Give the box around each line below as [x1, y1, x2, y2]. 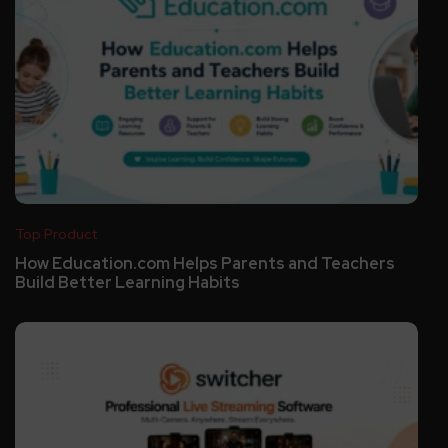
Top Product [15, 225, 97, 244]
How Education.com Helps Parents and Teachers [15, 253, 395, 275]
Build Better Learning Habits [15, 272, 240, 294]
